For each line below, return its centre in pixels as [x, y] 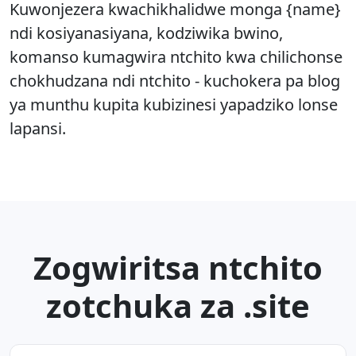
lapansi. [38, 128]
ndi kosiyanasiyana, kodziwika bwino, [146, 33]
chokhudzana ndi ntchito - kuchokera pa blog [175, 81]
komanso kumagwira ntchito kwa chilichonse [176, 57]
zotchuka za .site [178, 306]
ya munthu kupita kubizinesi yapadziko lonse [174, 104]
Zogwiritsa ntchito [178, 267]
